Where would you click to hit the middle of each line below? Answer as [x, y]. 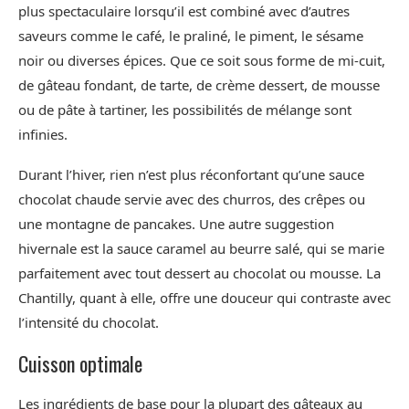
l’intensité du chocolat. [89, 323]
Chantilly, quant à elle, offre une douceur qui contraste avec [204, 298]
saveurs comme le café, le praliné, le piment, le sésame [191, 36]
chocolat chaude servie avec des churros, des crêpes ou [192, 199]
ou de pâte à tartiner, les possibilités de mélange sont [185, 110]
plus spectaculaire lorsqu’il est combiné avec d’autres [184, 11]
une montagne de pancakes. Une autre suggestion [176, 224]
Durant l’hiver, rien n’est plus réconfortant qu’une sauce [191, 175]
